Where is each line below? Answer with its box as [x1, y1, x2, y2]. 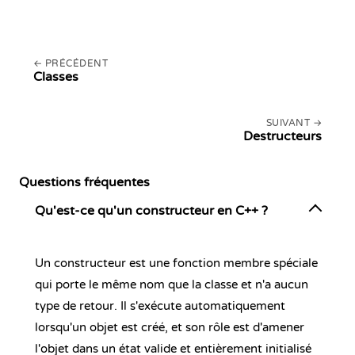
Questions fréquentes [19, 174, 150, 190]
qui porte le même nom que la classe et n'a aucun [35, 277, 308, 292]
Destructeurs [243, 128, 322, 144]
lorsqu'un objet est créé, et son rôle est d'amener [35, 320, 304, 334]
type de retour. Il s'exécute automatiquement [35, 299, 285, 313]
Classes [33, 69, 78, 85]
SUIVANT [265, 117, 311, 128]
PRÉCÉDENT [44, 58, 109, 69]
